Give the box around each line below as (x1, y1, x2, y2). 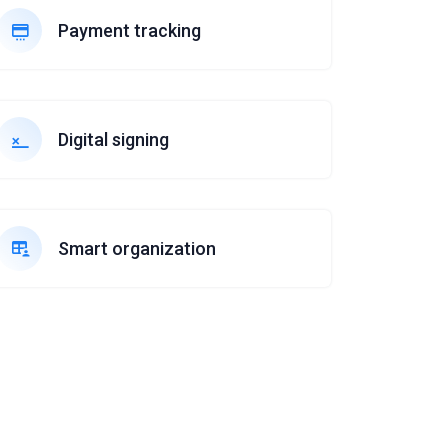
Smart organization (58, 238, 216, 259)
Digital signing (58, 129, 169, 150)
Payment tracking (58, 20, 201, 41)
